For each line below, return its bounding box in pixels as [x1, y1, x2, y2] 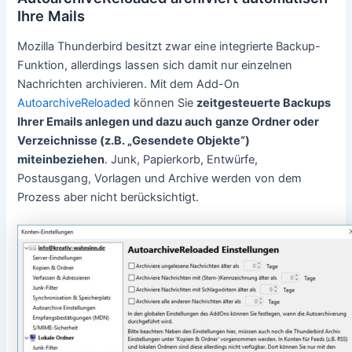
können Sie [130, 96, 197, 111]
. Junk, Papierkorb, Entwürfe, [104, 152, 258, 167]
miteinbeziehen [17, 152, 105, 167]
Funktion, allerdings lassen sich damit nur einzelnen [17, 58, 293, 73]
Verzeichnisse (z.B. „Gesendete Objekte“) [17, 134, 251, 148]
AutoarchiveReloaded [17, 96, 131, 111]
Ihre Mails [17, 6, 86, 24]
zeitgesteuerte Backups [196, 96, 332, 111]
